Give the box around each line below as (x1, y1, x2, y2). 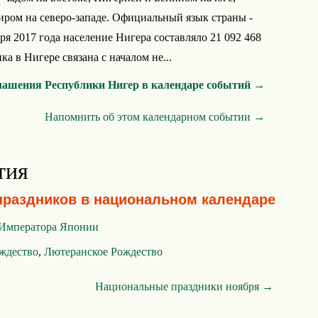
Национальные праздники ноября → (95, 280, 273, 292)
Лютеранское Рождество (44, 246, 163, 258)
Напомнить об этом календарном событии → (45, 111, 265, 123)
